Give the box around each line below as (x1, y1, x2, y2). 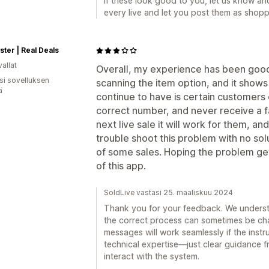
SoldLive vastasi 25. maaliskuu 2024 (104, 188, 233, 197)
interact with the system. (104, 251, 199, 261)
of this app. (96, 160, 146, 172)
